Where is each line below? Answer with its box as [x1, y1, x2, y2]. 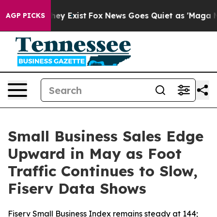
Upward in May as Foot [8, 144, 182, 163]
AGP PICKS [6, 11, 45, 20]
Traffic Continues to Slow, [8, 162, 198, 180]
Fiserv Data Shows [8, 179, 146, 198]
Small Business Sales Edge [8, 127, 203, 145]
